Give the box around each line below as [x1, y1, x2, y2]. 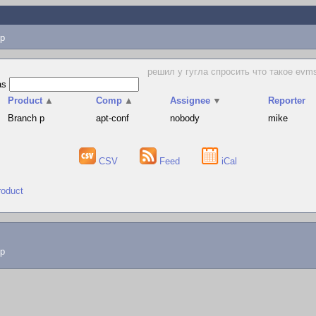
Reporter [268, 95, 306, 106]
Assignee [170, 95, 211, 106]
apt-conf [96, 113, 130, 123]
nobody [170, 113, 200, 123]
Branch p [8, 113, 45, 123]
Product [8, 95, 43, 106]
